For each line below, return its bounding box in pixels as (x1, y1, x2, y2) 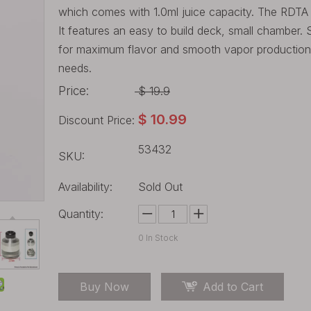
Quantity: (58, 207, 103, 221)
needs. (58, 61, 92, 75)
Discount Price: (58, 113, 135, 127)
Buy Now (80, 280, 129, 294)
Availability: (58, 180, 112, 194)
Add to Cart (203, 280, 263, 294)
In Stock (144, 233, 178, 243)
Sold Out (138, 180, 183, 194)
